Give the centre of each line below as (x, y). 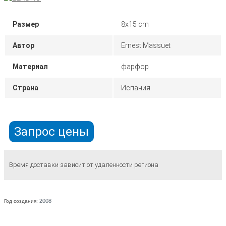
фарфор (135, 67)
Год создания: (22, 201)
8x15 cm (135, 24)
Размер (26, 24)
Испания (136, 88)
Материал (30, 67)
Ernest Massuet (146, 45)
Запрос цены (51, 132)
